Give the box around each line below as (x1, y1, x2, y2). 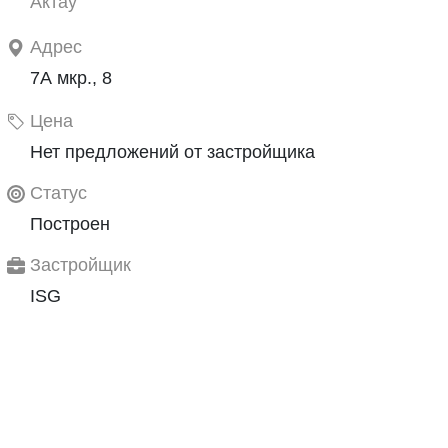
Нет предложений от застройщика (30, 141, 315, 162)
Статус (30, 182, 87, 203)
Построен (30, 213, 110, 234)
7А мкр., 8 (30, 67, 112, 88)
